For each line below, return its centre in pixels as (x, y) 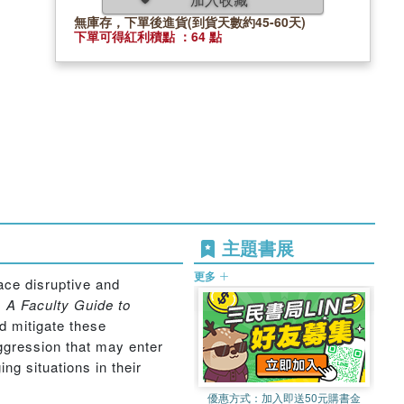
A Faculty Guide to (69, 304)
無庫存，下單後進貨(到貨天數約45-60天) (190, 21)
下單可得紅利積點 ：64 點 (148, 36)
